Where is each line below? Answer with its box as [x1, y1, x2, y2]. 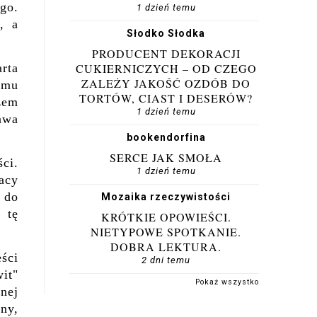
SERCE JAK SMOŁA [110, 150, 222, 165]
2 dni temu [142, 255, 190, 265]
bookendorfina [126, 132, 206, 143]
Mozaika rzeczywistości [101, 191, 231, 202]
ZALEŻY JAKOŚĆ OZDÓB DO [81, 76, 250, 91]
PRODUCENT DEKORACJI [91, 46, 241, 61]
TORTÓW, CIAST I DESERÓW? [79, 91, 253, 105]
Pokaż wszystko [195, 277, 259, 287]
